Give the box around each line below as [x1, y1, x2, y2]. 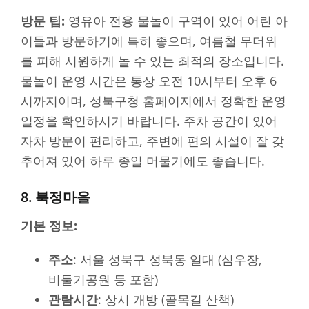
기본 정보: [21, 217, 77, 235]
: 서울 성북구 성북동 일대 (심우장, [73, 251, 262, 268]
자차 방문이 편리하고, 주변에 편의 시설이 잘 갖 [21, 132, 284, 150]
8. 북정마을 [21, 188, 90, 207]
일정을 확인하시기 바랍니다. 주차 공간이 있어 [21, 112, 277, 130]
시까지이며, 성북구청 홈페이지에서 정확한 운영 [21, 92, 286, 110]
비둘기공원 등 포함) [48, 271, 158, 288]
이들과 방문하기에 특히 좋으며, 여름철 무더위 [21, 32, 277, 50]
